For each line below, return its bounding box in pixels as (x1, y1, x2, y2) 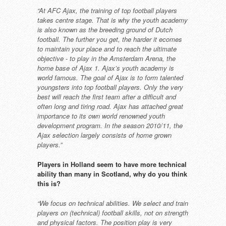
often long (37, 101, 68, 111)
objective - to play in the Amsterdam (37, 53, 145, 63)
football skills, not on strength (102, 208, 188, 217)
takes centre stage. (37, 15, 96, 25)
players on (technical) (37, 208, 102, 217)
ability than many (37, 169, 93, 179)
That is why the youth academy (96, 15, 188, 25)
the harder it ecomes (122, 34, 182, 44)
